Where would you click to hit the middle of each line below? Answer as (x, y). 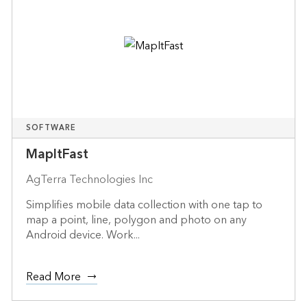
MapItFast (57, 154)
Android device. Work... (83, 235)
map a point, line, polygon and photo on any (136, 220)
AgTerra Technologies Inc (89, 179)
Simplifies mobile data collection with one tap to (144, 205)
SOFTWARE (51, 127)
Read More (53, 277)
